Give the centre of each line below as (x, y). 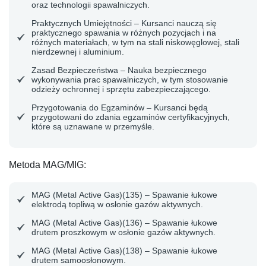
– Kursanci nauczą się (174, 23)
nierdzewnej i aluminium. (78, 52)
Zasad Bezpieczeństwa (75, 70)
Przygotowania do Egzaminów (88, 107)
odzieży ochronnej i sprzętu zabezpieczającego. (121, 89)
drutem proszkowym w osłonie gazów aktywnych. (123, 232)
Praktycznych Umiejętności (82, 23)
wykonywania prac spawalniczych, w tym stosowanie (130, 80)
